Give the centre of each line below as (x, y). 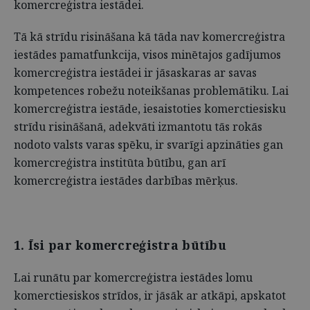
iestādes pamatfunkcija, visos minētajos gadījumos (147, 55)
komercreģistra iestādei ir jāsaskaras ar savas (135, 73)
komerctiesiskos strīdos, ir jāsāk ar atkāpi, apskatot (150, 295)
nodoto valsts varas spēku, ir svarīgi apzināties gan (148, 145)
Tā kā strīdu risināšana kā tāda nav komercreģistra (149, 37)
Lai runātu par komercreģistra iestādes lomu (133, 277)
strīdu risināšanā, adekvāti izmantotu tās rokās (138, 127)
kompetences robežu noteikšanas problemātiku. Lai (151, 91)
